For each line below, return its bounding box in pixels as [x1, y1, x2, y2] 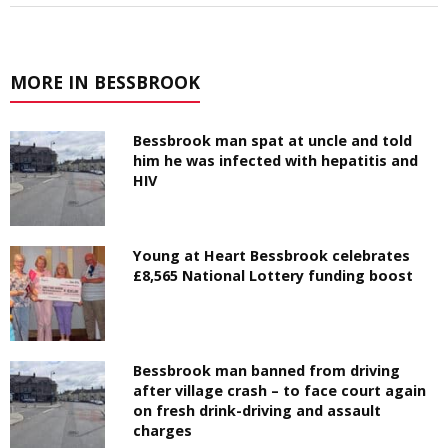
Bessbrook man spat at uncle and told [133, 131, 413, 151]
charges [133, 421, 193, 441]
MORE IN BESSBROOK [10, 70, 200, 95]
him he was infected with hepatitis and [133, 151, 419, 171]
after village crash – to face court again [133, 381, 427, 401]
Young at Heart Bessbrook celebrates [133, 246, 411, 266]
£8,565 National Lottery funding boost [133, 266, 414, 286]
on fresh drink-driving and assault [133, 401, 382, 421]
